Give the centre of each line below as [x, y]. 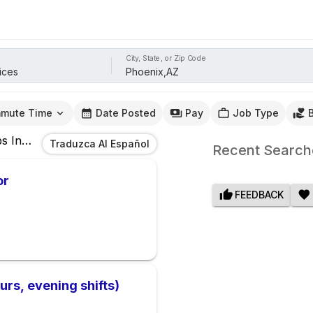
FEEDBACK [259, 195]
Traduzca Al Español [100, 144]
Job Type [256, 113]
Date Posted [126, 113]
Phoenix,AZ [57, 141]
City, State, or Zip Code [166, 58]
